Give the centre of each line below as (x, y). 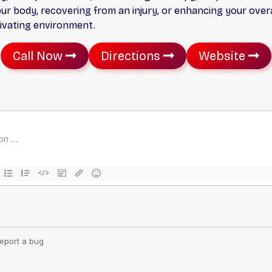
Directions (132, 56)
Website (223, 56)
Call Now (39, 56)
